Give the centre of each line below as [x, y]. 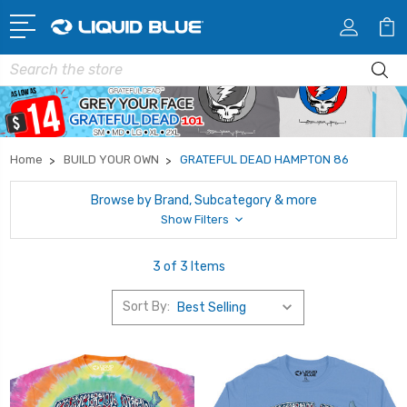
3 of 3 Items [189, 266]
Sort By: [146, 307]
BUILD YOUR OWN [111, 159]
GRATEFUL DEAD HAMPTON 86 [264, 159]
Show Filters [196, 219]
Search [31, 64]
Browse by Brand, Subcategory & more [203, 200]
